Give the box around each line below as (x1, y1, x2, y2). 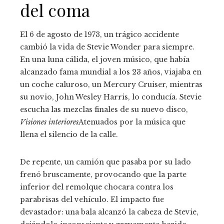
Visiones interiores (20, 117, 78, 127)
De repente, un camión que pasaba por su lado (20, 157, 191, 167)
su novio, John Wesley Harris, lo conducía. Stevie (20, 92, 201, 102)
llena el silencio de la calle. (20, 130, 118, 139)
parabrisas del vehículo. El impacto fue (20, 195, 164, 204)
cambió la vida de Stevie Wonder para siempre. (20, 42, 194, 52)
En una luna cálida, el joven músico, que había (20, 55, 189, 64)
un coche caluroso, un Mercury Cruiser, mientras (20, 80, 202, 89)
